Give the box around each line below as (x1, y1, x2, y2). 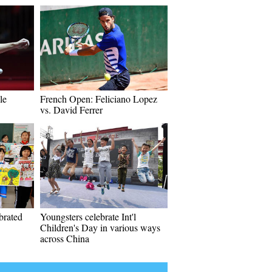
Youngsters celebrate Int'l (40, 210, 136, 223)
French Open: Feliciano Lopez (40, 92, 157, 105)
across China (40, 232, 89, 245)
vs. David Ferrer (40, 103, 103, 116)
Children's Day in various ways (40, 221, 160, 234)
